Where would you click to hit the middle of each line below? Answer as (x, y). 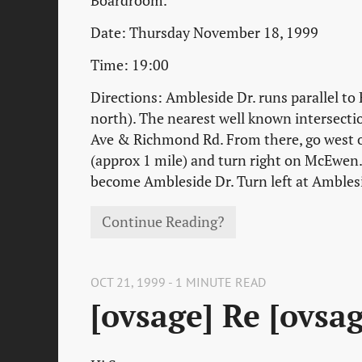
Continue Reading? (164, 222)
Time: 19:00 (130, 65)
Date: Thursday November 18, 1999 (204, 32)
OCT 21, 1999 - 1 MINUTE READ (178, 282)
